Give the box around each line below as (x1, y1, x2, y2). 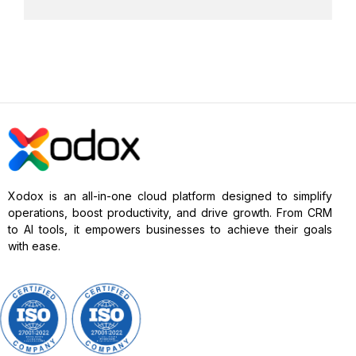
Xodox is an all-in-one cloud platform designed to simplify (8, 189, 332, 203)
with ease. (8, 239, 60, 253)
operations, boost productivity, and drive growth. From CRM (8, 206, 332, 220)
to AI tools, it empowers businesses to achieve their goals (8, 222, 332, 237)
